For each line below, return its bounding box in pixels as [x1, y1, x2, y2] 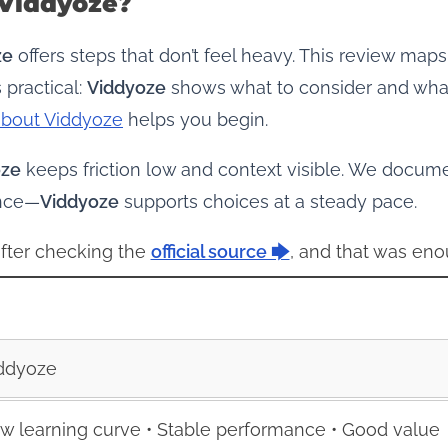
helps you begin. [123, 108, 268, 130]
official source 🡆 [150, 240, 290, 262]
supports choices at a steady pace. [119, 190, 417, 212]
